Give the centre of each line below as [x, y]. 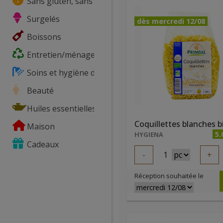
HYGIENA [149, 134]
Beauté [39, 91]
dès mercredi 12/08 [171, 21]
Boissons [43, 37]
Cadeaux [42, 144]
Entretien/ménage [60, 55]
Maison [40, 126]
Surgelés [42, 19]
